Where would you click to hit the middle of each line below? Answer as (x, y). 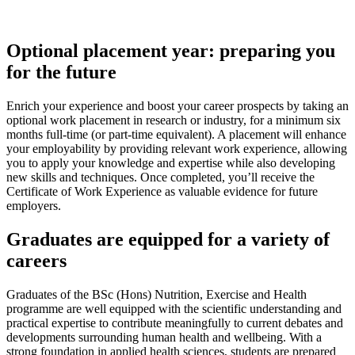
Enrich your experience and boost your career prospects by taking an (177, 106)
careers (36, 261)
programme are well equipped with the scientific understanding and (174, 309)
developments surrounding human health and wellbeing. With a (164, 338)
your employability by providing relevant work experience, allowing (177, 149)
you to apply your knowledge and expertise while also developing (171, 163)
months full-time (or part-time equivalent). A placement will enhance (176, 135)
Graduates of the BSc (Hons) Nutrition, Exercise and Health (157, 295)
